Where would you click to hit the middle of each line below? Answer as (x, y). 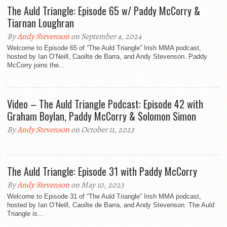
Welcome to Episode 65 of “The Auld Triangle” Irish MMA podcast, (104, 48)
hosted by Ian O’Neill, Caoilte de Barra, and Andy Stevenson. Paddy (107, 56)
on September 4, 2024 (105, 36)
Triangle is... (25, 214)
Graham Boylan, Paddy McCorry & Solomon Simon (102, 116)
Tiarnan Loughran (41, 23)
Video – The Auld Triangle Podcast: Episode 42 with (105, 104)
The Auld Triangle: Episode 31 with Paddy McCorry (102, 171)
